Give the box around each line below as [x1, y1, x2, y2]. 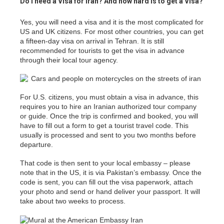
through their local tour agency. [20, 56, 118, 64]
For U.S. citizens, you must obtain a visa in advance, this [20, 93, 198, 101]
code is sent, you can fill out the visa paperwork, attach [20, 178, 193, 186]
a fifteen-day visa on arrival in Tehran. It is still [20, 37, 164, 45]
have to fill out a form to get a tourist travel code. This [20, 121, 188, 130]
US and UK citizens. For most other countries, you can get [20, 27, 203, 36]
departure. [20, 140, 53, 149]
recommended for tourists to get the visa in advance [20, 46, 184, 55]
